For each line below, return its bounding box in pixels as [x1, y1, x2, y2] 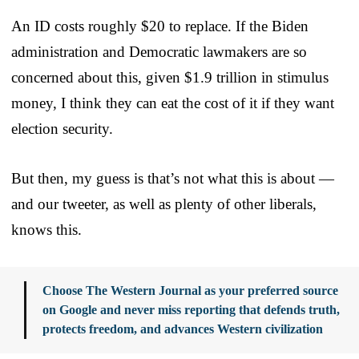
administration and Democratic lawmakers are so [11, 42, 307, 60]
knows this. [11, 220, 82, 238]
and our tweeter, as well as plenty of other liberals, [11, 195, 317, 212]
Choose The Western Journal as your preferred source [42, 283, 338, 297]
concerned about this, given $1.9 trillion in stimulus [11, 68, 329, 86]
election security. [11, 119, 113, 137]
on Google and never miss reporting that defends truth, [42, 302, 340, 317]
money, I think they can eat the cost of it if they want [11, 94, 334, 111]
